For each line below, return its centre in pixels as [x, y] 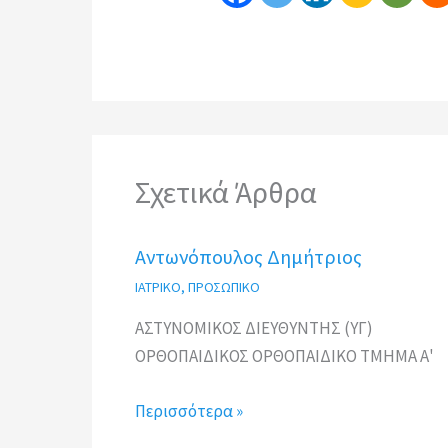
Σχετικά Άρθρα [225, 192]
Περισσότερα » [188, 411]
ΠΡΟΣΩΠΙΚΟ [223, 287]
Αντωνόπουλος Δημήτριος [248, 257]
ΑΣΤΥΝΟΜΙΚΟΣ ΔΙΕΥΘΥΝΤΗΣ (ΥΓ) [253, 328]
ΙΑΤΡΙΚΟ [157, 287]
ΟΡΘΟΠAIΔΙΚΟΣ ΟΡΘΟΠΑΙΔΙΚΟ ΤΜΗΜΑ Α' [284, 356]
